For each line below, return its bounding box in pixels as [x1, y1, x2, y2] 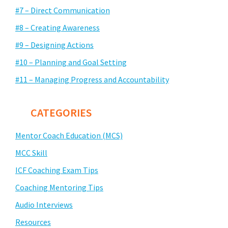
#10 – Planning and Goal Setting [15, 56, 127, 67]
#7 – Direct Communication [15, 5, 110, 15]
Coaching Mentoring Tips [15, 182, 103, 192]
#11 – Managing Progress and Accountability [15, 74, 169, 84]
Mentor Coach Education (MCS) [15, 130, 123, 140]
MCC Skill [15, 147, 47, 158]
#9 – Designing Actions [15, 39, 94, 50]
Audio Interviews [15, 199, 73, 210]
